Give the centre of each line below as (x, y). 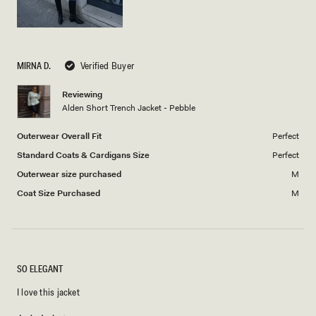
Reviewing (82, 94)
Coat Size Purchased (59, 193)
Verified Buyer (107, 65)
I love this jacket (48, 292)
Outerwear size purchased (69, 174)
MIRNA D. (34, 65)
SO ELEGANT (40, 268)
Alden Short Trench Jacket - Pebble (129, 108)
